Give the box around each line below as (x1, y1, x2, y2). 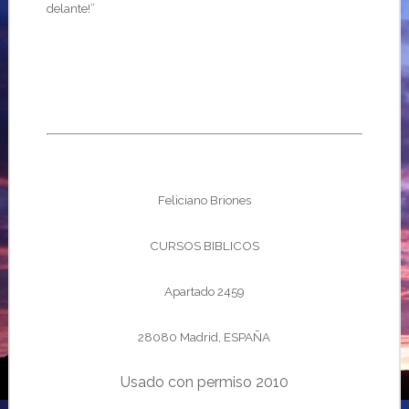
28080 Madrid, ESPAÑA (138, 330, 271, 344)
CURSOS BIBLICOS (149, 238, 259, 253)
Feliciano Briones (157, 193, 251, 207)
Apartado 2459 (163, 284, 245, 299)
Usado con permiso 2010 (120, 373, 288, 391)
